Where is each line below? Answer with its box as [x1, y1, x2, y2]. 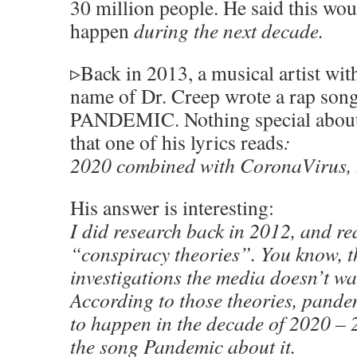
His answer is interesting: [70, 194, 274, 221]
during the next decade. [134, 17, 324, 44]
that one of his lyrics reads [70, 128, 284, 155]
